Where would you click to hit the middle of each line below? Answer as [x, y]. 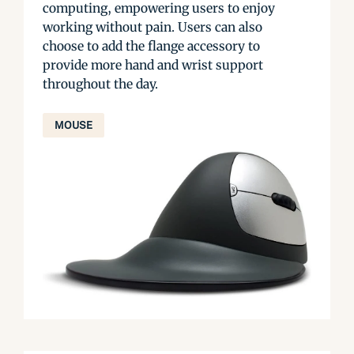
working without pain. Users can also [153, 26]
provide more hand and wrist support [153, 64]
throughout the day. [100, 83]
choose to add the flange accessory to [151, 45]
